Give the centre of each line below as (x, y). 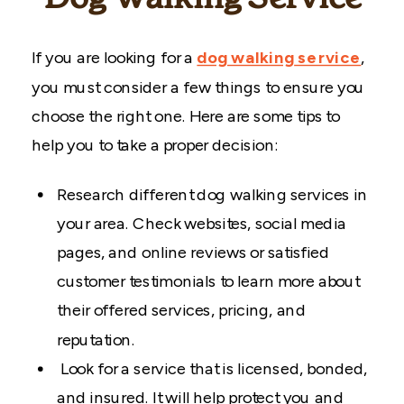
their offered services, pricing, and (181, 310)
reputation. (96, 340)
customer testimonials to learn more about (208, 281)
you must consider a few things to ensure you (198, 87)
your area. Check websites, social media (202, 224)
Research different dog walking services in (212, 195)
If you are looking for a (115, 58)
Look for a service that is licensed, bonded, (212, 369)
